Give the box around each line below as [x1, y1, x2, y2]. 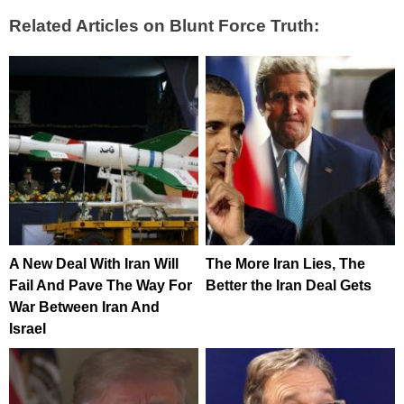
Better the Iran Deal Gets [206, 278, 372, 294]
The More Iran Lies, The [206, 256, 366, 272]
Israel [9, 321, 46, 337]
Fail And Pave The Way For [9, 278, 192, 294]
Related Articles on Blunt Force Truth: [9, 16, 319, 36]
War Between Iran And [9, 299, 160, 316]
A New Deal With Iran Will [9, 256, 179, 272]
